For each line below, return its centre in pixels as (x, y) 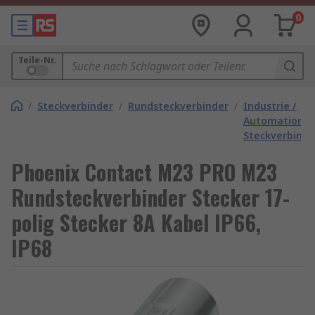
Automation (274, 121)
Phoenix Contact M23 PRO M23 (144, 172)
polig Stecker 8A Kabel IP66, (136, 223)
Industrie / (270, 106)
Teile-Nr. (37, 60)
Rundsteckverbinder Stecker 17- (150, 197)
